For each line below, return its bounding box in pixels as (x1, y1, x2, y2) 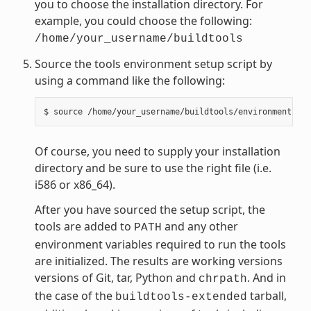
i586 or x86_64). (34, 176, 115, 192)
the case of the (34, 287, 115, 303)
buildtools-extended (115, 290, 247, 303)
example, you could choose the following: (34, 12, 252, 28)
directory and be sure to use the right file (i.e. (34, 160, 271, 176)
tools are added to (34, 218, 134, 234)
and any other (161, 218, 238, 234)
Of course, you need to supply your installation (34, 143, 280, 159)
